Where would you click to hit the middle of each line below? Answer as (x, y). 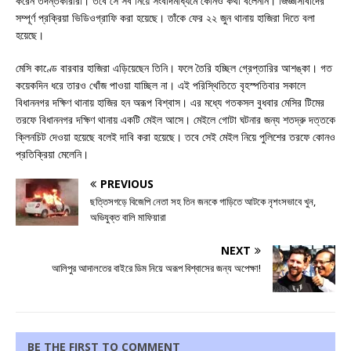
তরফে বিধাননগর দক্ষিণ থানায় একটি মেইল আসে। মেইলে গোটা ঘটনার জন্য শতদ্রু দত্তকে (175, 120)
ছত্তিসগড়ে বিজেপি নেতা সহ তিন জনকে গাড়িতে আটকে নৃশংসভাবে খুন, (203, 202)
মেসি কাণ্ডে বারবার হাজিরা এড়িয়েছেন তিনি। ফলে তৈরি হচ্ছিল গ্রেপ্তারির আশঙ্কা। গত (174, 68)
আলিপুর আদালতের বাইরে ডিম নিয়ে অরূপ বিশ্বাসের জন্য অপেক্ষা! (156, 268)
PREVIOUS (127, 184)
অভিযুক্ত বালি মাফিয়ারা (128, 217)
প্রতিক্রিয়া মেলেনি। (52, 154)
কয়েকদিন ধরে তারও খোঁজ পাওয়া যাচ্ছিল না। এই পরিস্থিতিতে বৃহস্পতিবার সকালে (161, 85)
